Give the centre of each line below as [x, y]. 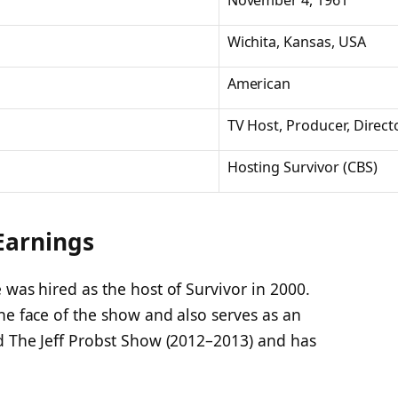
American [259, 84]
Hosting [255, 167]
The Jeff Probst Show [85, 341]
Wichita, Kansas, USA [296, 42]
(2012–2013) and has [239, 341]
